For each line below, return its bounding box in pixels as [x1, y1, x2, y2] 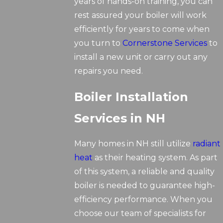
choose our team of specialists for [74, 209, 207, 219]
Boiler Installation [74, 90, 189, 105]
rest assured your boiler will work [74, 10, 207, 20]
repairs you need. [74, 66, 143, 76]
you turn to [74, 38, 123, 48]
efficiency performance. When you [74, 195, 213, 205]
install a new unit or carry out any [74, 52, 208, 62]
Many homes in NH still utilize [74, 139, 193, 149]
